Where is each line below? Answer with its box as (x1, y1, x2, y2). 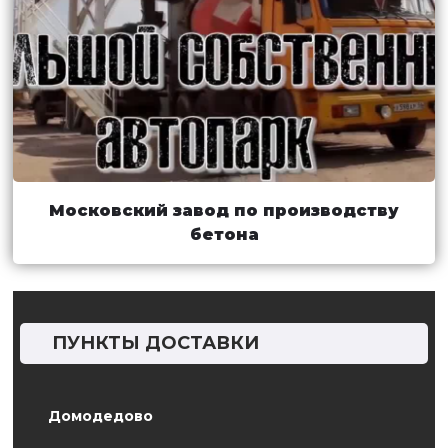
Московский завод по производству (49, 201, 399, 220)
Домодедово (48, 407, 153, 425)
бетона (189, 225, 259, 244)
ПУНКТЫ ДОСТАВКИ (52, 332, 259, 354)
